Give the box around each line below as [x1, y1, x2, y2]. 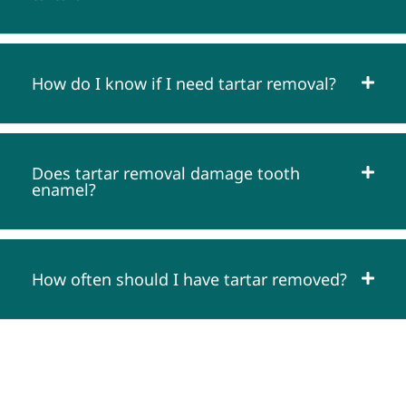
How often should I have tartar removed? [32, 268, 347, 291]
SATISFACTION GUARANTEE [57, 372, 349, 402]
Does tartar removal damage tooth [32, 162, 300, 185]
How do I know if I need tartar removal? [32, 72, 336, 95]
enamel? [32, 179, 96, 201]
